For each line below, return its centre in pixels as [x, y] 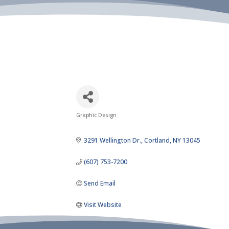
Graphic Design [97, 115]
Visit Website [103, 204]
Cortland [157, 140]
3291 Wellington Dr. [113, 140]
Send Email [100, 183]
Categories [113, 124]
